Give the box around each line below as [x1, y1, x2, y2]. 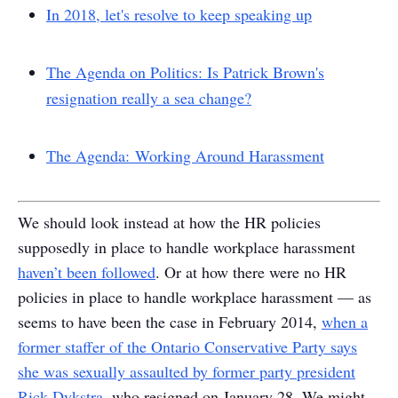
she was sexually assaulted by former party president [18, 361, 355, 382]
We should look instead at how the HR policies [18, 211, 321, 233]
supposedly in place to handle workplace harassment [18, 236, 355, 258]
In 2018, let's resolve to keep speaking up [46, 4, 312, 25]
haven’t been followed [18, 261, 155, 283]
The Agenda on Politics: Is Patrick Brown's [46, 61, 324, 83]
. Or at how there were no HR [155, 261, 346, 283]
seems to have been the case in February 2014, [18, 311, 322, 332]
